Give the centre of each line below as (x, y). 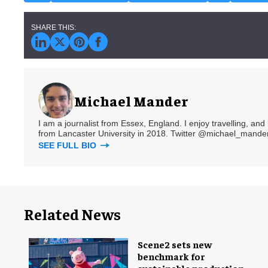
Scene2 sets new (175, 244)
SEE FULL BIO (68, 146)
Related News (72, 214)
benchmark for (171, 256)
